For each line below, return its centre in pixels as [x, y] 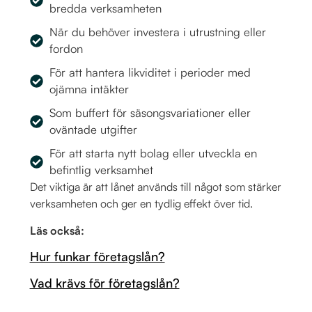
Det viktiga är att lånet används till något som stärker [155, 187]
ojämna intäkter [89, 89]
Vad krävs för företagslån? [104, 283]
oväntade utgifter [94, 130]
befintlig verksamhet [102, 170]
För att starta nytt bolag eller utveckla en [154, 153]
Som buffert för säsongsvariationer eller [150, 113]
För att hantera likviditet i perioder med [150, 72]
